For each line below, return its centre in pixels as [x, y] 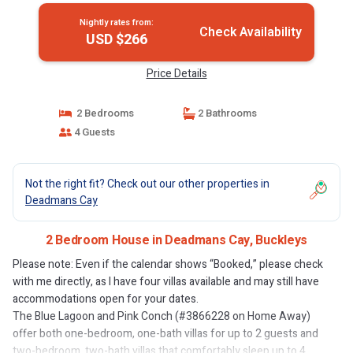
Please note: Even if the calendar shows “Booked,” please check [168, 264]
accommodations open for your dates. [106, 299]
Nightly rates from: [116, 22]
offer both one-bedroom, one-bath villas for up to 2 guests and [165, 334]
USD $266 [116, 40]
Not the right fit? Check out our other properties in [147, 184]
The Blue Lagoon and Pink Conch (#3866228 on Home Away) [162, 316]
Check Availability [250, 32]
